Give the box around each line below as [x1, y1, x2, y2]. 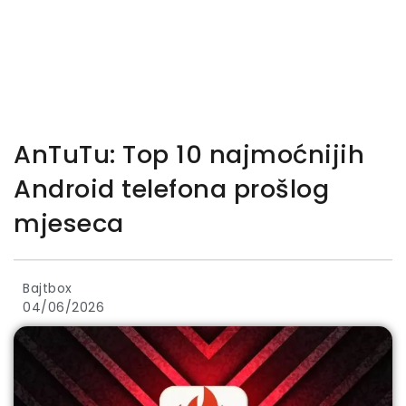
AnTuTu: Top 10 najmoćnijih [14, 137, 364, 173]
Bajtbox [23, 278, 72, 297]
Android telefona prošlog [14, 171, 329, 208]
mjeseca [14, 206, 124, 242]
